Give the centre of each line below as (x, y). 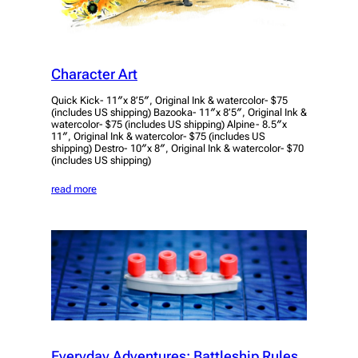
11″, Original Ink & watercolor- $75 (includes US (158, 137)
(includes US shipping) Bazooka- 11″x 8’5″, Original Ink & (179, 113)
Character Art (94, 74)
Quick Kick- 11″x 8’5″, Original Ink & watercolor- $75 (169, 101)
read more (74, 189)
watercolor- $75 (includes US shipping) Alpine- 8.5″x (169, 125)
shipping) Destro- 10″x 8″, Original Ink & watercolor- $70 (177, 149)
